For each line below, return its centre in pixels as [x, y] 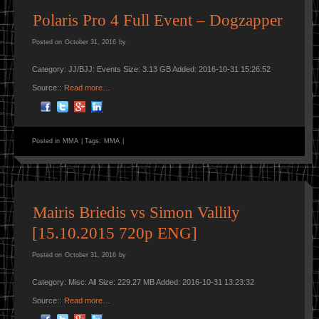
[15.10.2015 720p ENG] [115, 234]
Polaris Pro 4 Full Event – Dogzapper [158, 20]
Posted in [47, 141]
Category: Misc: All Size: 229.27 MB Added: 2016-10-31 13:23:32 [143, 282]
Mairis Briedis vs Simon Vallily [136, 213]
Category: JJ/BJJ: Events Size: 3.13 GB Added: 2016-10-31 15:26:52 [151, 69]
